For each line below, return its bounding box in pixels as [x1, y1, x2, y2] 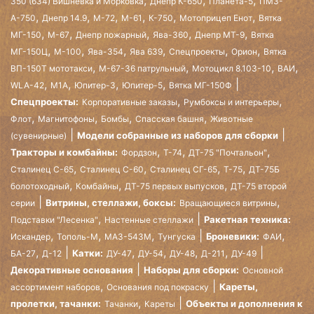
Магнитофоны [38, 113, 95, 124]
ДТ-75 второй [231, 180, 287, 191]
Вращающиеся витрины [179, 197, 277, 208]
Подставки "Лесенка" [11, 214, 98, 225]
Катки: [72, 247, 103, 259]
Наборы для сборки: [144, 264, 239, 275]
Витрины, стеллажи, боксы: [46, 196, 176, 208]
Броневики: [206, 230, 259, 242]
